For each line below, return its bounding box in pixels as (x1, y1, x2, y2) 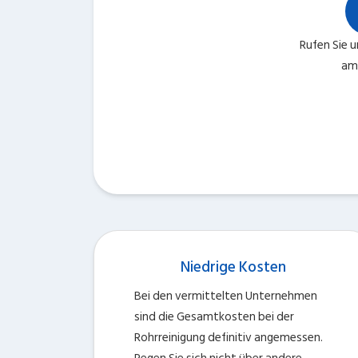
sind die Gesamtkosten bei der (134, 307, 294, 327)
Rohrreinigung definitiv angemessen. (134, 328, 323, 348)
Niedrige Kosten (181, 255, 286, 280)
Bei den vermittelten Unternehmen (134, 286, 317, 306)
